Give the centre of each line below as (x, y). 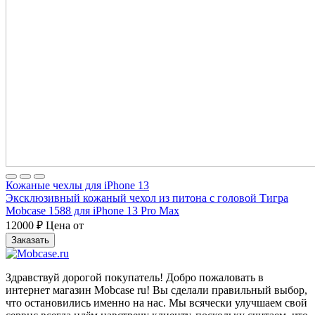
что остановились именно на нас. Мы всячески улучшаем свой (156, 302)
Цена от (63, 225)
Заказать (30, 240)
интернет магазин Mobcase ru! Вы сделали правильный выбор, (156, 290)
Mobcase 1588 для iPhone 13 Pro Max (92, 210)
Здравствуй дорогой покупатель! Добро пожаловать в (135, 277)
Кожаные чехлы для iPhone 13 (77, 185)
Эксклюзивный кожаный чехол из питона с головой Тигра (147, 198)
